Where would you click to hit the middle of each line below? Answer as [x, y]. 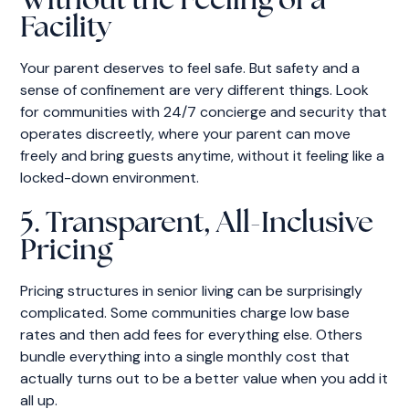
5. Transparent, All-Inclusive [197, 224]
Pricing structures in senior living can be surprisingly [192, 290]
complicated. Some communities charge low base [185, 312]
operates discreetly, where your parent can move [186, 133]
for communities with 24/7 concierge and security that [204, 111]
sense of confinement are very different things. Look [195, 89]
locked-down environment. [110, 177]
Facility [66, 29]
